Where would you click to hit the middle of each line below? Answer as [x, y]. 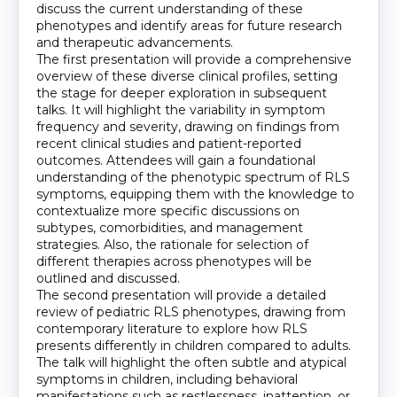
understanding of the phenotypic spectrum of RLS [193, 177]
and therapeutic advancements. [135, 42]
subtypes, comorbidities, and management [170, 227]
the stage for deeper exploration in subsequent [182, 93]
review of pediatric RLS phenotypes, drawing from [191, 311]
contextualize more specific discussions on [168, 210]
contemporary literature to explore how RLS [172, 328]
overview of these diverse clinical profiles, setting [187, 76]
